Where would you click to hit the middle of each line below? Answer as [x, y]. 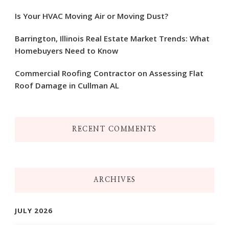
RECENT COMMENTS [114, 129]
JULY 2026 [34, 210]
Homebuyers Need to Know [66, 50]
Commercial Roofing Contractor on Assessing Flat [109, 73]
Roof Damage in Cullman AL [67, 85]
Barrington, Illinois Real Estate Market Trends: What [112, 38]
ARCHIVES [114, 180]
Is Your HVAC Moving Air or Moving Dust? [91, 16]
